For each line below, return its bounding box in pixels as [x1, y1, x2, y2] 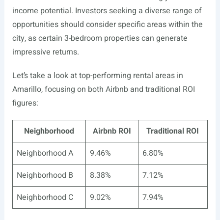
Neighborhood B [16, 169, 73, 182]
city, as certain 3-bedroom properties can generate [12, 32, 188, 45]
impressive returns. [12, 46, 79, 58]
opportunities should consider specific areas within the [12, 19, 203, 31]
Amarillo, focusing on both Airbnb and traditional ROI [12, 83, 195, 96]
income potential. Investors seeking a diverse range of [12, 5, 202, 17]
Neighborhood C [16, 192, 73, 204]
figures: [12, 97, 38, 110]
